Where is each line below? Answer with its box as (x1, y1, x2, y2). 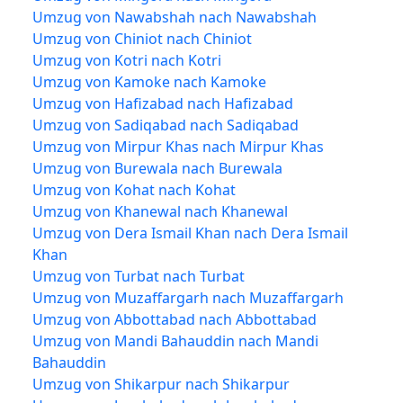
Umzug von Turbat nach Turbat (32, 265, 245, 286)
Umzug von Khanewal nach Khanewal (32, 201, 288, 221)
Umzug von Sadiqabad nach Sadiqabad (32, 114, 299, 135)
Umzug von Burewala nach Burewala (32, 157, 282, 178)
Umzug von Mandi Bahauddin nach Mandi (32, 330, 318, 351)
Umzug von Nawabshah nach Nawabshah (32, 6, 317, 27)
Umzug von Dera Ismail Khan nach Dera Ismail (32, 222, 348, 243)
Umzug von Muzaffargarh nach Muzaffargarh (32, 287, 344, 308)
